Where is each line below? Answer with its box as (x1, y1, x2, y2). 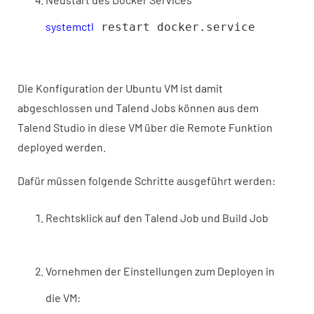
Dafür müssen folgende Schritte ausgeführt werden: (18, 174, 275, 187)
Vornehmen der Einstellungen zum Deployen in (46, 264, 275, 278)
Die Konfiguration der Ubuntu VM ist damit (18, 81, 223, 95)
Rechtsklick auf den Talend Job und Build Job (46, 211, 268, 224)
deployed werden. (18, 140, 106, 153)
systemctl (46, 20, 94, 33)
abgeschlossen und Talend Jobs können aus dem (18, 101, 259, 114)
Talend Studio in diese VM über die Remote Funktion (18, 121, 273, 134)
